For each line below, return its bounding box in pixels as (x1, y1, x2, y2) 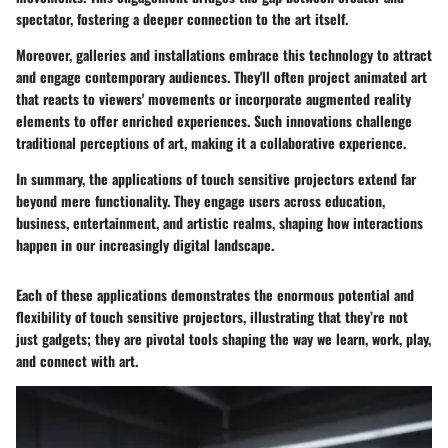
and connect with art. (16, 350, 138, 372)
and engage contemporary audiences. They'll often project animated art (16, 66, 427, 88)
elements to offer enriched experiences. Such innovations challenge (16, 110, 412, 132)
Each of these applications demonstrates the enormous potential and (16, 284, 414, 306)
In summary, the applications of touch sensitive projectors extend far (16, 168, 416, 190)
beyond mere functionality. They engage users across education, (16, 190, 385, 212)
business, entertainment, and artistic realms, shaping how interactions (16, 212, 423, 234)
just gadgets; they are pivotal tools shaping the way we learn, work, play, (16, 328, 431, 350)
